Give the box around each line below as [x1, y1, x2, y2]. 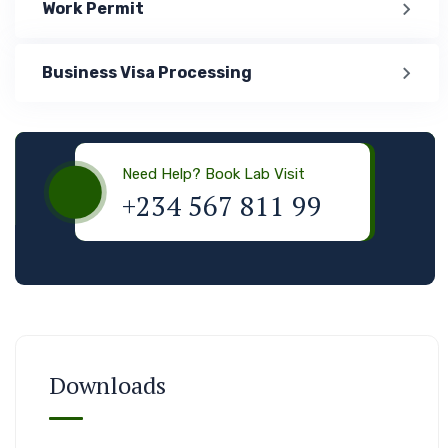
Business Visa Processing [42, 63, 252, 82]
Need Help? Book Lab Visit [122, 165, 305, 183]
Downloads [49, 369, 166, 401]
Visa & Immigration [118, 83, 332, 116]
